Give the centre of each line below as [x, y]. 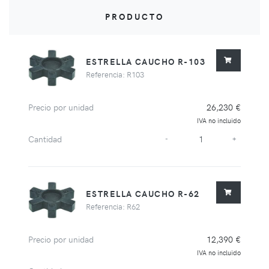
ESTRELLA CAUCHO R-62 [143, 193]
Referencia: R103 [115, 74]
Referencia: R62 [113, 206]
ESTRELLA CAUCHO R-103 [146, 61]
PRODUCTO [134, 17]
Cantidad [45, 138]
